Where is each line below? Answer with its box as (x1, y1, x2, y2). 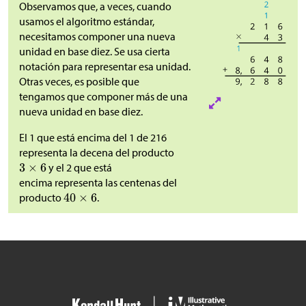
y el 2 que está (46, 161, 112, 175)
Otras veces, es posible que (19, 74, 139, 89)
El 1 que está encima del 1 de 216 (19, 130, 167, 145)
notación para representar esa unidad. (19, 59, 191, 74)
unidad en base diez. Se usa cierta (19, 44, 170, 59)
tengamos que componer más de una (19, 89, 188, 104)
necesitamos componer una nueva (19, 29, 176, 44)
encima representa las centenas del (19, 176, 177, 190)
